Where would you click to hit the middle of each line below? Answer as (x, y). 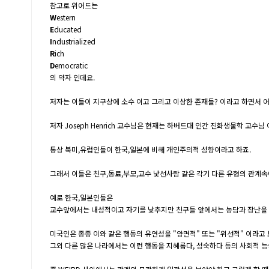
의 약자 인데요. (72, 77)
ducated (68, 29)
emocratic (71, 65)
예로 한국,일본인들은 (81, 197)
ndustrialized (74, 41)
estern (66, 17)
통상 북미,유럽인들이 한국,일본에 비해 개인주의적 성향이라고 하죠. (150, 149)
